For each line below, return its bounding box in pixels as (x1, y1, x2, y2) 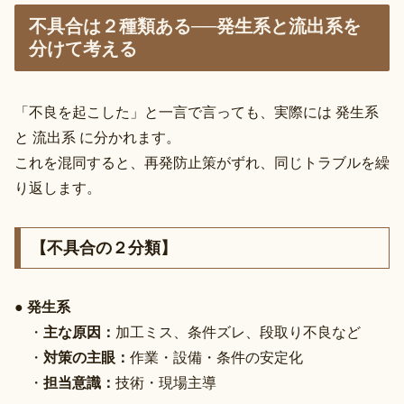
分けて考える (29, 39, 137, 60)
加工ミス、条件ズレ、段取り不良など (115, 325, 361, 341)
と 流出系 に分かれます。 (14, 130, 180, 146)
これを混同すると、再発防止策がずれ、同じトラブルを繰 (14, 155, 390, 171)
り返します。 (14, 180, 101, 197)
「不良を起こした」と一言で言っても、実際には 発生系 (14, 105, 379, 121)
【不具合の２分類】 (30, 239, 177, 258)
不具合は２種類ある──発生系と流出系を (29, 16, 361, 37)
